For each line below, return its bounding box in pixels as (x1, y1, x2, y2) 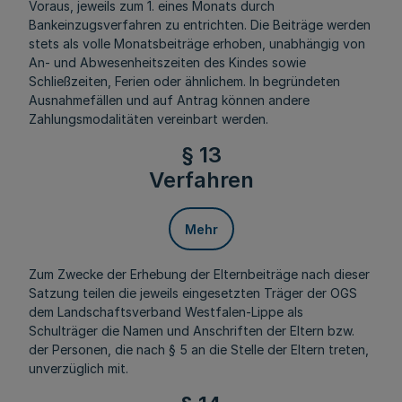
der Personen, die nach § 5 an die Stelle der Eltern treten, (29, 342, 369, 357)
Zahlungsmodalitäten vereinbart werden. (29, 111, 268, 127)
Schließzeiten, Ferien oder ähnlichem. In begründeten (29, 74, 340, 89)
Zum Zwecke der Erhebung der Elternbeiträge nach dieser (29, 267, 370, 282)
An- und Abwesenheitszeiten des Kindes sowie (29, 55, 306, 70)
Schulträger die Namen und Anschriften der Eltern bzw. (29, 323, 354, 338)
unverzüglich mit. (29, 361, 128, 376)
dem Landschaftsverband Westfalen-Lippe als (29, 304, 303, 319)
